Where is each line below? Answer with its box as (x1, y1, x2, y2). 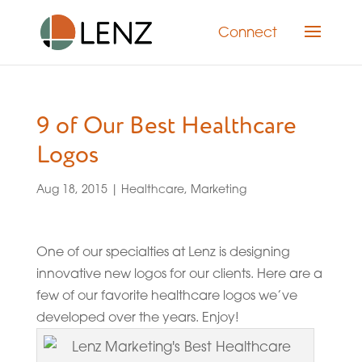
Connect (218, 23, 278, 40)
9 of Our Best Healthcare (36, 111, 297, 141)
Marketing (190, 182, 246, 196)
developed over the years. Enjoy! (36, 309, 239, 325)
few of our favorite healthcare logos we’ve (36, 287, 297, 303)
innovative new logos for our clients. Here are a (36, 265, 322, 281)
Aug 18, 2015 (36, 182, 107, 196)
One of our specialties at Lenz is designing (36, 243, 290, 259)
